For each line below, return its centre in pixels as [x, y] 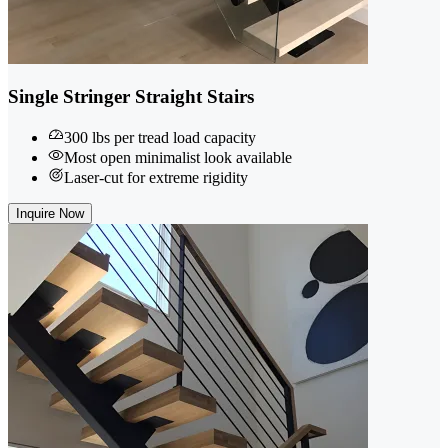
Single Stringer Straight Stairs [131, 97]
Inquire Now [50, 214]
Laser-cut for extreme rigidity [156, 178]
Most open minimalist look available [178, 158]
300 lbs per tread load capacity [160, 138]
